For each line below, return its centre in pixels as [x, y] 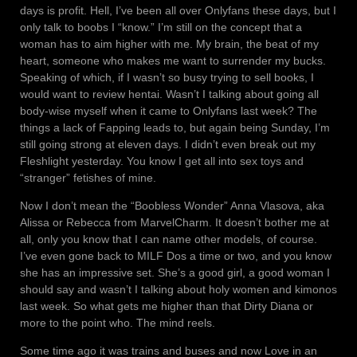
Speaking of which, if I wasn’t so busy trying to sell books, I [167, 78]
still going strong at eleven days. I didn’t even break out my [168, 145]
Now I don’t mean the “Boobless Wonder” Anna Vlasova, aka [172, 206]
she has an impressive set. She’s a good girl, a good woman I [175, 273]
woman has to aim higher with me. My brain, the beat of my [169, 44]
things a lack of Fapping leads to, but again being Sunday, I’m [175, 128]
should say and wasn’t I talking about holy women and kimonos [178, 290]
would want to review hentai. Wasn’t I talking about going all [169, 94]
